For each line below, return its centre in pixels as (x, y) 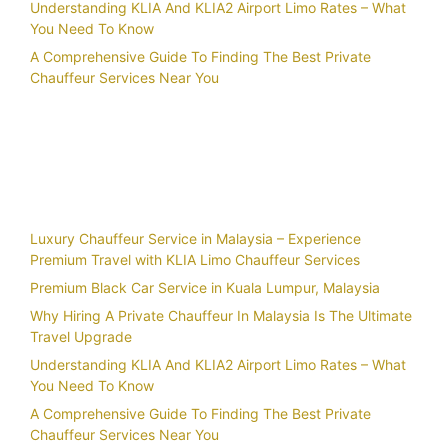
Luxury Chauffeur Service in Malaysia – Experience (195, 239)
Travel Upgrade (81, 337)
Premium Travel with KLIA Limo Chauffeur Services (195, 260)
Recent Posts (92, 183)
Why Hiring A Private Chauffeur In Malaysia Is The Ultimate (221, 316)
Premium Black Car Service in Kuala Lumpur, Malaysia (205, 288)
